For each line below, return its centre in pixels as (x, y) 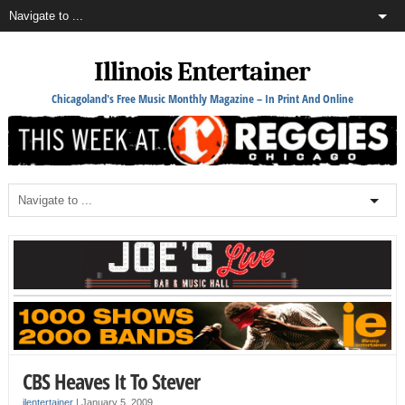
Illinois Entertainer (202, 72)
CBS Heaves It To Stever (111, 381)
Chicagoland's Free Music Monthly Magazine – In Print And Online (202, 99)
